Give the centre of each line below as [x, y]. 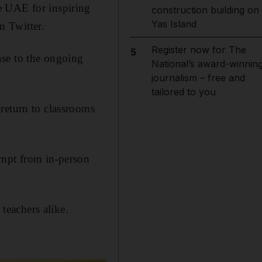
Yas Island [174, 24]
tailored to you [183, 92]
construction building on [205, 10]
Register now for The [199, 50]
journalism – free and [198, 78]
